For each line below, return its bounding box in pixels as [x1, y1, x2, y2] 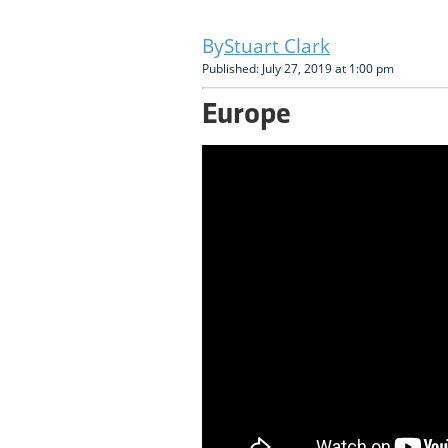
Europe [202, 102, 291, 130]
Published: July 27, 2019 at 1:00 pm [202, 60, 394, 77]
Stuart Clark [224, 33, 330, 59]
